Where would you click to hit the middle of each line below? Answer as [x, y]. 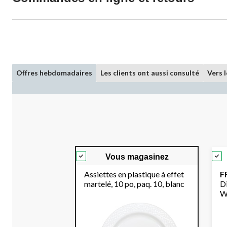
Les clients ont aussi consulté [150, 73]
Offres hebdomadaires [54, 73]
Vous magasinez [137, 157]
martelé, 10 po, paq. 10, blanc [134, 184]
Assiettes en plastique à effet [134, 174]
